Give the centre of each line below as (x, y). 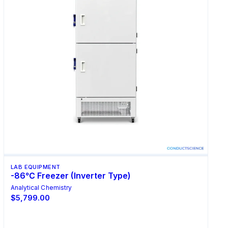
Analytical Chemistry (41, 187)
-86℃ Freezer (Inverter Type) (70, 175)
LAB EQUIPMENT (35, 167)
